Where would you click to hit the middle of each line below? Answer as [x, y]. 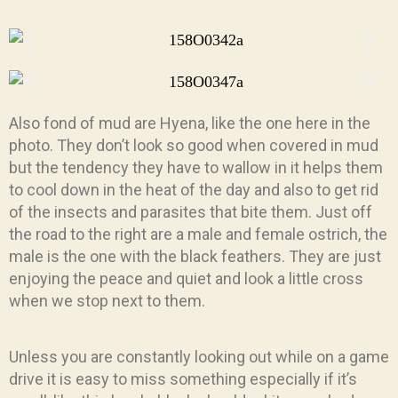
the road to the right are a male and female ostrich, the [198, 234]
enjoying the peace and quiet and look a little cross [186, 278]
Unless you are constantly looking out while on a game [199, 356]
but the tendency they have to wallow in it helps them [196, 167]
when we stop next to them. [107, 300]
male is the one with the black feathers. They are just [195, 256]
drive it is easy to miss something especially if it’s [183, 378]
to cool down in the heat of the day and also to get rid [194, 189]
